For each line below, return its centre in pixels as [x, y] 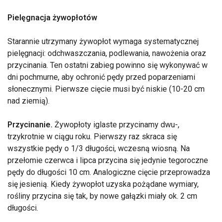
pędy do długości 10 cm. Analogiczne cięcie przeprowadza [109, 172]
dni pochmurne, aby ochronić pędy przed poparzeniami [101, 77]
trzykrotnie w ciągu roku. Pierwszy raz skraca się [92, 137]
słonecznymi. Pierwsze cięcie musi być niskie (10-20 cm [106, 89]
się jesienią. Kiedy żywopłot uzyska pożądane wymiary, [103, 184]
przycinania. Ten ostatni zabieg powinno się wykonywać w [108, 65]
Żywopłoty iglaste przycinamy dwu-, [116, 125]
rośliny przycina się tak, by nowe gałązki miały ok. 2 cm [102, 196]
